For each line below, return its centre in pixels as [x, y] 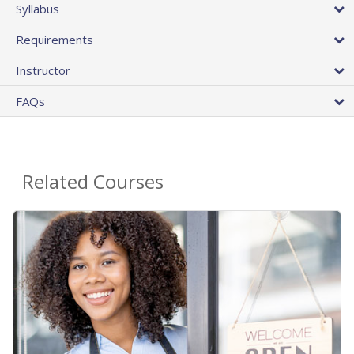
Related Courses [93, 182]
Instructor [43, 71]
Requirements [55, 40]
